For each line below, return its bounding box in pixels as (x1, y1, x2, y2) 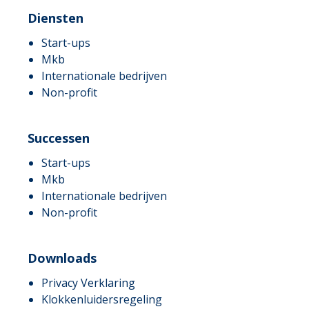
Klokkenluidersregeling (41, 292, 162, 308)
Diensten (28, 10, 83, 27)
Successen (28, 130, 90, 147)
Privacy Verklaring (41, 275, 135, 291)
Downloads (28, 250, 97, 267)
